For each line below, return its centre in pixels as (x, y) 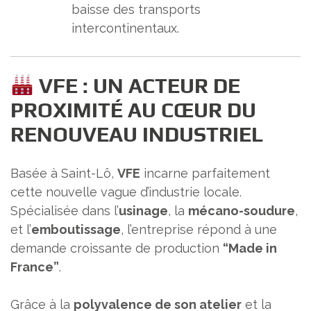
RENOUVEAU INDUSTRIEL (137, 135)
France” (35, 267)
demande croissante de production (117, 249)
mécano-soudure (242, 211)
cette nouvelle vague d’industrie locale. (126, 192)
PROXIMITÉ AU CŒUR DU (133, 110)
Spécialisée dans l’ (65, 211)
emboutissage (76, 230)
